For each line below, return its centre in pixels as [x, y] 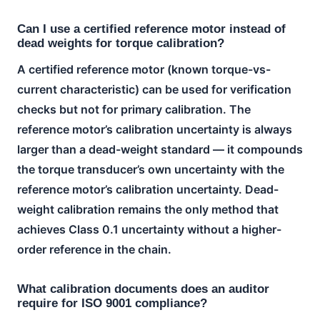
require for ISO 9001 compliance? [112, 303]
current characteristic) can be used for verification [154, 89]
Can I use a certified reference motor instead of [151, 29]
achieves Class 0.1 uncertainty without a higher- [149, 229]
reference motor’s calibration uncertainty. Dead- [148, 189]
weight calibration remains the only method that [148, 209]
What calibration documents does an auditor [143, 289]
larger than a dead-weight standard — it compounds [160, 149]
